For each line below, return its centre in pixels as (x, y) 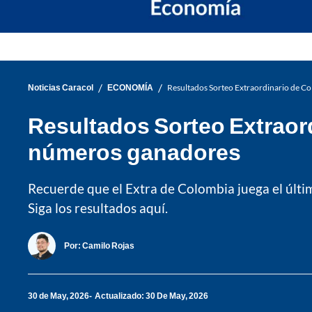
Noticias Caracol (61, 88)
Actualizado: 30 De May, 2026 (151, 296)
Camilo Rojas (108, 246)
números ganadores (134, 151)
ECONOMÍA (130, 88)
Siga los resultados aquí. (98, 208)
